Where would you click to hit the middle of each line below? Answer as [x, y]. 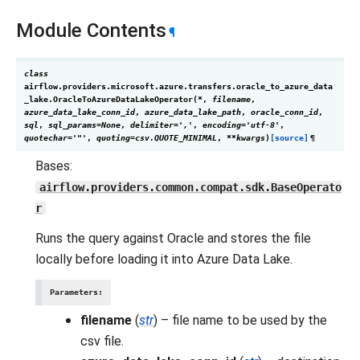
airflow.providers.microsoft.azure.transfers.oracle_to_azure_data [178, 86]
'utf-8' [263, 125]
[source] [289, 138]
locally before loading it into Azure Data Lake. [164, 259]
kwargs [251, 138]
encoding [222, 125]
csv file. [102, 341]
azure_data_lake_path [193, 112]
